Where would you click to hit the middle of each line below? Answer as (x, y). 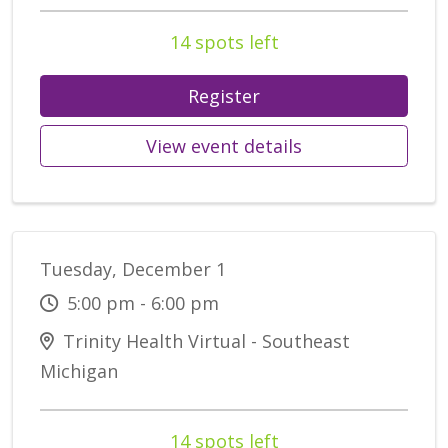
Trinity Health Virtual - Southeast (204, 341)
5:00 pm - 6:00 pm (140, 303)
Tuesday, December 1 (133, 269)
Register (224, 96)
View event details (224, 146)
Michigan (79, 371)
